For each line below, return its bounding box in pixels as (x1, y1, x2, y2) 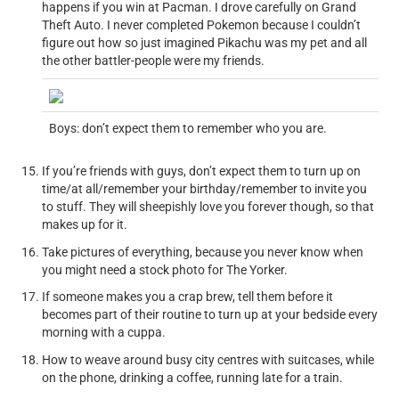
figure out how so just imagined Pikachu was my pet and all (42, 35, 368, 50)
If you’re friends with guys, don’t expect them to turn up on (42, 164, 362, 178)
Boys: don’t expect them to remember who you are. (49, 121, 328, 135)
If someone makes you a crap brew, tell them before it (42, 289, 334, 304)
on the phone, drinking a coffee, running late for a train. (42, 370, 344, 385)
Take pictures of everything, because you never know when (42, 244, 364, 259)
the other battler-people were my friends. (42, 53, 268, 68)
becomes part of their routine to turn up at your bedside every (42, 307, 379, 322)
